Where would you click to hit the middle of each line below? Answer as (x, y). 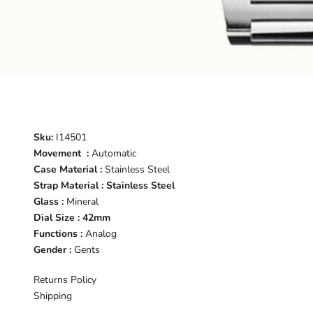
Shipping (53, 296)
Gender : (54, 249)
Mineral (82, 201)
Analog (101, 233)
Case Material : (69, 169)
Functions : (59, 233)
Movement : (63, 153)
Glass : (50, 201)
